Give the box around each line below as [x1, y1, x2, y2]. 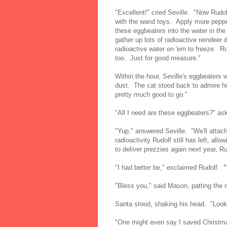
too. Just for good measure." [115, 54, 201, 62]
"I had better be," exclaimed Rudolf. [115, 163, 223, 171]
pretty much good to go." [115, 90, 187, 98]
